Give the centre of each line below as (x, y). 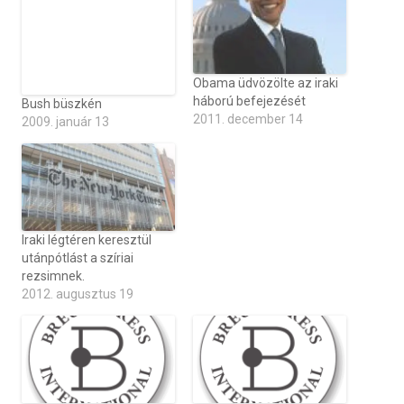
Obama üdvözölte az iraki (266, 83)
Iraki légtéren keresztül (87, 240)
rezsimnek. (53, 276)
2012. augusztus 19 (78, 294)
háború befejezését (249, 101)
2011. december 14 (248, 119)
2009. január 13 (65, 122)
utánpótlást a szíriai (78, 258)
